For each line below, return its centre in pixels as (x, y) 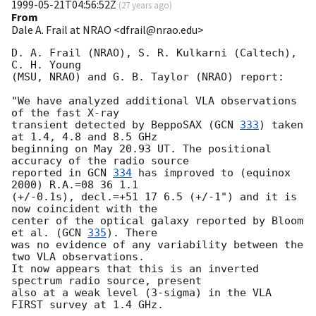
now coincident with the (84, 209)
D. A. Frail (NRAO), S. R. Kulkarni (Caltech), (154, 53)
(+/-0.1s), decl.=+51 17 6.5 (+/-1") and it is (154, 197)
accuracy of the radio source (100, 161)
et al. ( (37, 233)
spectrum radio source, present (107, 281)
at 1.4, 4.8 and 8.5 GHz (84, 137)
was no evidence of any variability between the (157, 245)
